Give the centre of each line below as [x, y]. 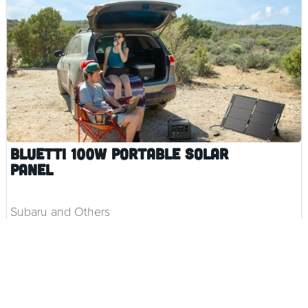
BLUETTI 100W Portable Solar [119, 154]
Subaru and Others [60, 211]
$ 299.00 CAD [43, 225]
